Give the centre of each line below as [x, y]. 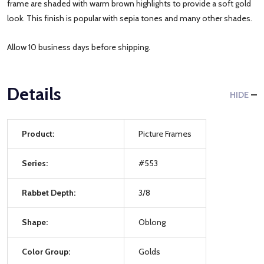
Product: [38, 133]
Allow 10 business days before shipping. [79, 47]
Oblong [152, 222]
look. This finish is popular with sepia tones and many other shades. [131, 18]
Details [34, 94]
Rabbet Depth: [49, 192]
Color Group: [46, 251]
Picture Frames [165, 133]
